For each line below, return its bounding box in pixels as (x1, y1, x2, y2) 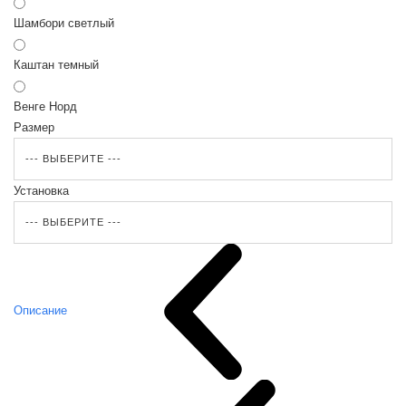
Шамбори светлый (14, 16, 114, 30)
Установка (14, 184, 69, 198)
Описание (14, 304, 67, 318)
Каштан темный (14, 58, 99, 72)
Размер (14, 121, 54, 134)
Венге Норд (14, 100, 77, 113)
